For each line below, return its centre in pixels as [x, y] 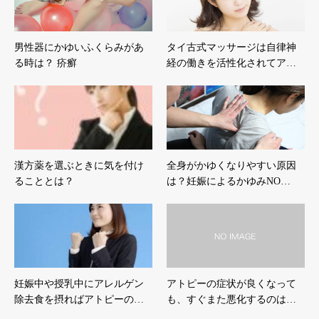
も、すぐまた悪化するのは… [231, 299]
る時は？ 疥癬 [46, 63]
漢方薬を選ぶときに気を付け [79, 165]
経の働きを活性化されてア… [231, 63]
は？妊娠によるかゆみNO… [229, 181]
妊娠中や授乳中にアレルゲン [79, 283]
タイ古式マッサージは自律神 [231, 47]
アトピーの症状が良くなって [231, 283]
